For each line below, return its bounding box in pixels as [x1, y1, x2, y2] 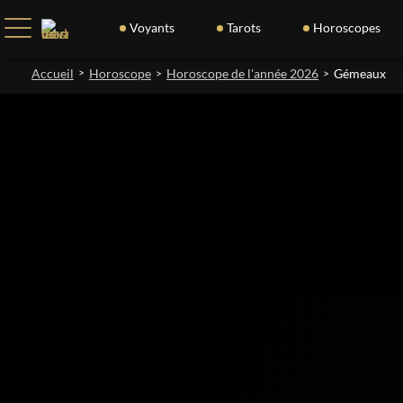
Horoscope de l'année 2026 [166, 66, 318, 81]
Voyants [129, 20, 175, 35]
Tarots [226, 20, 261, 35]
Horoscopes [312, 20, 381, 35]
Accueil [31, 66, 74, 81]
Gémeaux [334, 66, 386, 81]
